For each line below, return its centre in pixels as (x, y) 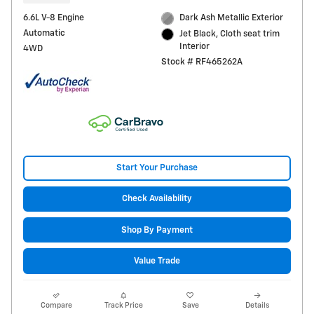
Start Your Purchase (157, 168)
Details (258, 305)
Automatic (44, 34)
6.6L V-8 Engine (54, 18)
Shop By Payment (157, 230)
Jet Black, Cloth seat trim (230, 34)
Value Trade (157, 261)
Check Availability (157, 199)
